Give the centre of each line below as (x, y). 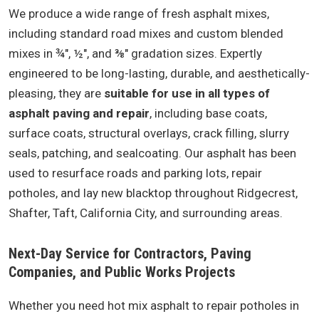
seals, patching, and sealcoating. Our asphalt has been (152, 153)
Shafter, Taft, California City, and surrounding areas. (146, 213)
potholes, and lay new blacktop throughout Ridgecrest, (153, 193)
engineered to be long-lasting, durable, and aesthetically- (159, 73)
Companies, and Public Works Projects (122, 272)
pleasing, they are (56, 93)
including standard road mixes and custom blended (146, 33)
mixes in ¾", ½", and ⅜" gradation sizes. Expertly (135, 53)
